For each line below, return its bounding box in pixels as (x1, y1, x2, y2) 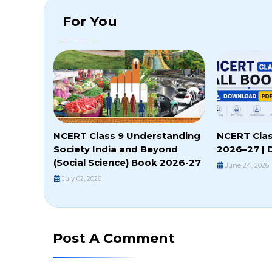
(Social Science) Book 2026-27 (53, 157, 201, 169)
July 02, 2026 (62, 174, 101, 183)
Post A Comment (53, 230, 175, 247)
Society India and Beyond (53, 143, 178, 155)
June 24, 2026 (225, 161, 270, 170)
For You (63, 13, 117, 30)
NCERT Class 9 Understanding (53, 130, 200, 142)
